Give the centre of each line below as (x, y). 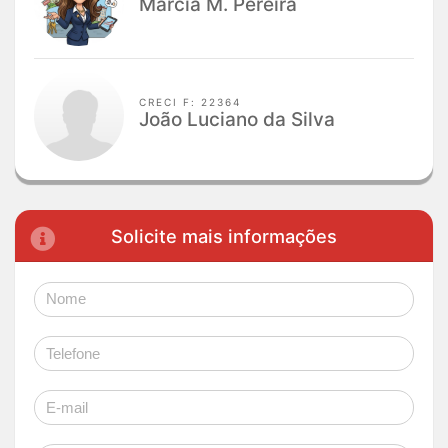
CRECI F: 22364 (190, 101)
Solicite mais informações (224, 235)
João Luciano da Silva (237, 119)
